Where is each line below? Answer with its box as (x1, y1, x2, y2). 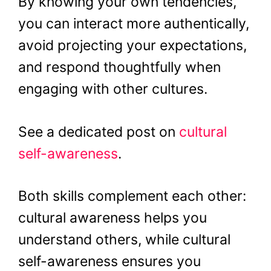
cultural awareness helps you (18, 209, 207, 227)
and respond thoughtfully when (18, 59, 221, 76)
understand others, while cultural (18, 231, 230, 249)
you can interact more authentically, (18, 15, 249, 33)
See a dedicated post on (18, 123, 179, 140)
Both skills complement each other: (18, 188, 246, 205)
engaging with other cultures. (18, 80, 207, 98)
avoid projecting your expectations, (18, 37, 247, 54)
